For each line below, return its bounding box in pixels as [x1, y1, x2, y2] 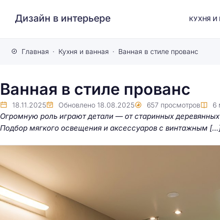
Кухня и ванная [58, 47, 109, 55]
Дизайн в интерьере [15, 12, 110, 24]
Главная [21, 47, 49, 55]
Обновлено [58, 100, 95, 109]
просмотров [161, 100, 200, 109]
